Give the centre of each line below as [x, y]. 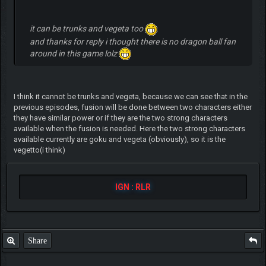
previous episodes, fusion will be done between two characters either [132, 107]
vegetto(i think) [39, 150]
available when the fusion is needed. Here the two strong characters [129, 129]
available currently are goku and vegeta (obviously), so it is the [119, 140]
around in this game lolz [74, 53]
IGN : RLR [133, 187]
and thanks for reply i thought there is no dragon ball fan [132, 41]
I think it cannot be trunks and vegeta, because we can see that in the [130, 97]
